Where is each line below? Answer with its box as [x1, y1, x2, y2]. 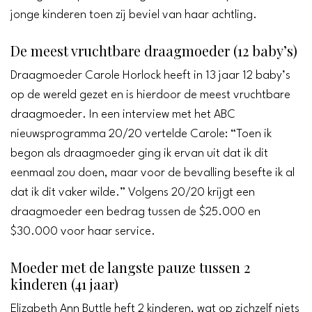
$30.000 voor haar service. [10, 225, 155, 237]
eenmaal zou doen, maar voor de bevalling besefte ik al [10, 166, 295, 179]
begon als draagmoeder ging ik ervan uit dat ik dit [10, 147, 268, 159]
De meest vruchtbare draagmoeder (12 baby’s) [10, 40, 297, 60]
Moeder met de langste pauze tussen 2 [10, 257, 250, 276]
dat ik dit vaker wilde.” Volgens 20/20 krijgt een [10, 186, 255, 198]
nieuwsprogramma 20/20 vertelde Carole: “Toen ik [10, 127, 272, 140]
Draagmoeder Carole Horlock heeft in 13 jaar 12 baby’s [10, 69, 290, 81]
